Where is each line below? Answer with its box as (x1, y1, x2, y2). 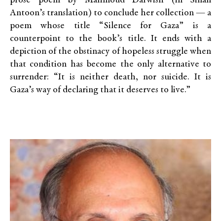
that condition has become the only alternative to (10, 60, 211, 70)
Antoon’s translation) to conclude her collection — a (10, 8, 211, 18)
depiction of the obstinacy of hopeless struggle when (10, 47, 211, 57)
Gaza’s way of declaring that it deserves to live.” (10, 85, 190, 95)
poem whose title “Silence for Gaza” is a (10, 21, 211, 31)
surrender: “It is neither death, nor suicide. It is (10, 73, 211, 82)
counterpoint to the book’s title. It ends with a (10, 34, 211, 44)
